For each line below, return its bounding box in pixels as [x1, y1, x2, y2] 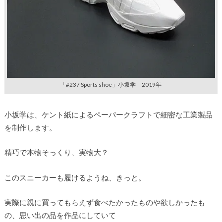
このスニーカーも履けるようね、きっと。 [4, 172, 146, 182]
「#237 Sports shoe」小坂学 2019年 [60, 81, 162, 88]
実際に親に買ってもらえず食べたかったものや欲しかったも [4, 198, 205, 207]
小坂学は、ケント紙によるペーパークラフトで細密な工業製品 [4, 110, 213, 119]
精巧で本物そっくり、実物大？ [4, 148, 109, 157]
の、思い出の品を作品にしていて [4, 211, 116, 220]
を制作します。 [4, 122, 56, 132]
